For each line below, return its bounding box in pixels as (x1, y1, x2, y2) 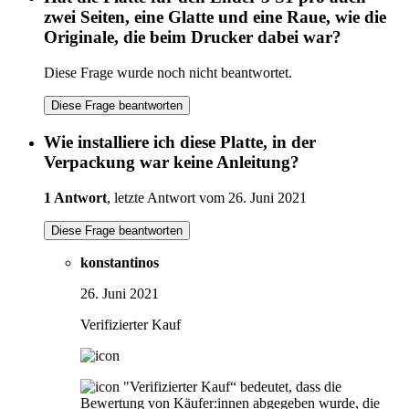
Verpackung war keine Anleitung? (44, 152, 299, 172)
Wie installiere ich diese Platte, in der (44, 131, 316, 152)
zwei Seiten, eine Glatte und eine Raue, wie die (44, 7, 386, 27)
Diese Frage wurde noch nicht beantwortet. (44, 65, 292, 81)
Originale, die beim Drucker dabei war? (44, 27, 341, 47)
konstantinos (80, 254, 159, 270)
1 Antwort (44, 189, 107, 205)
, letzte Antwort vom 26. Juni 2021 (107, 189, 307, 205)
